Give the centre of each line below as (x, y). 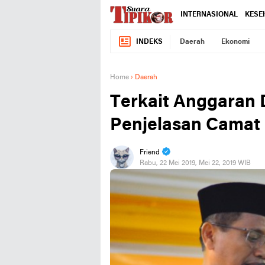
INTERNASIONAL (209, 15)
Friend (150, 153)
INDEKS (149, 42)
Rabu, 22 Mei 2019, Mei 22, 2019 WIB (195, 163)
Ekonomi (235, 42)
